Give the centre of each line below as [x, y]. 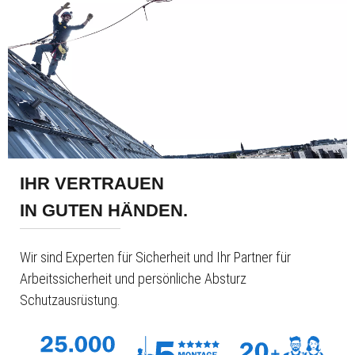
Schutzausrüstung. [70, 300]
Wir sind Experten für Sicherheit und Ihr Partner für [155, 257]
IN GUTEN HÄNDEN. [104, 210]
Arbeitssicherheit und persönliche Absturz [133, 278]
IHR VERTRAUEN [92, 183]
